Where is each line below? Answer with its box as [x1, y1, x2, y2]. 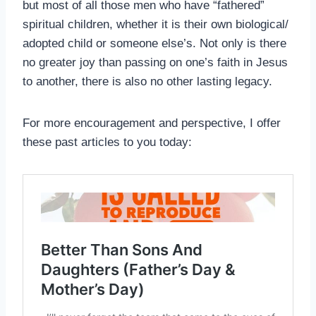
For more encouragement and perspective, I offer [23, 116, 281, 130]
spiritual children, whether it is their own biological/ [23, 17, 288, 31]
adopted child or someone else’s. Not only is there [23, 36, 286, 50]
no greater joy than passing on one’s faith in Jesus [23, 55, 288, 69]
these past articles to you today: [23, 135, 192, 149]
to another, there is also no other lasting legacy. [23, 74, 272, 88]
